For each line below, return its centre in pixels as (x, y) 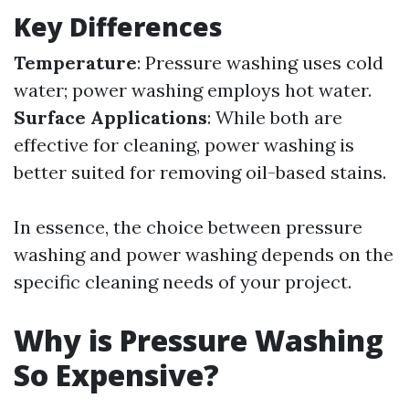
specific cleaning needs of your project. (183, 282)
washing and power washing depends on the (204, 254)
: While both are (275, 117)
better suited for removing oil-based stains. (200, 172)
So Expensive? (116, 375)
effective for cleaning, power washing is (184, 145)
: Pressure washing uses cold (260, 63)
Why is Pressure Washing (199, 340)
